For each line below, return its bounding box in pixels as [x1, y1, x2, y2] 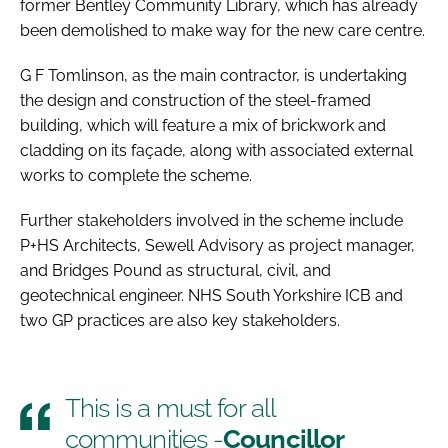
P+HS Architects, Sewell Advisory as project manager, [20, 235, 415, 255]
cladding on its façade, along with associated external [20, 140, 413, 160]
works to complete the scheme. [20, 165, 252, 185]
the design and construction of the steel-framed [20, 90, 371, 110]
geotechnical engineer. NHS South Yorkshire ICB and [20, 285, 403, 305]
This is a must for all [65, 392, 276, 423]
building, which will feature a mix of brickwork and [20, 115, 386, 135]
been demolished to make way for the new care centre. [20, 20, 425, 40]
